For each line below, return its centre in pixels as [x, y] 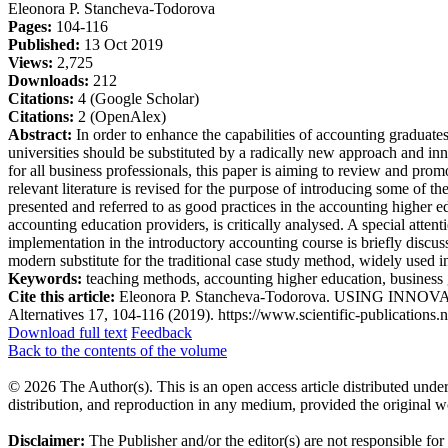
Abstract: [40, 134]
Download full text [67, 332]
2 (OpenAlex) [120, 116]
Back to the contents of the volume [117, 350]
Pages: [30, 26]
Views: [30, 62]
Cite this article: [61, 296]
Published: [44, 44]
